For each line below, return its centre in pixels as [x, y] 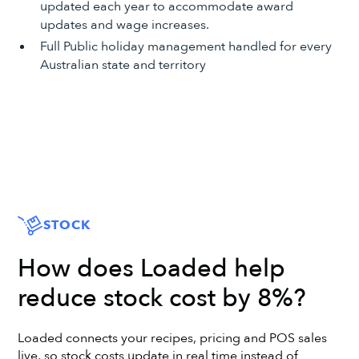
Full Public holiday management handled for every [186, 46]
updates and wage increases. [124, 24]
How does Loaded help [152, 269]
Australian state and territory [123, 65]
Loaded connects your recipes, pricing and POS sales [173, 338]
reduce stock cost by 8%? [162, 299]
